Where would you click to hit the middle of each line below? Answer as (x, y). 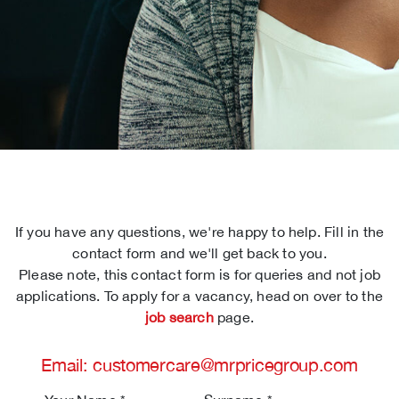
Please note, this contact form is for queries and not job (199, 274)
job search (179, 317)
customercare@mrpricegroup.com (225, 364)
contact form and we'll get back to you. (199, 252)
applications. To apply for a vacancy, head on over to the (199, 295)
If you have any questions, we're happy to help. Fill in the (199, 231)
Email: (67, 364)
